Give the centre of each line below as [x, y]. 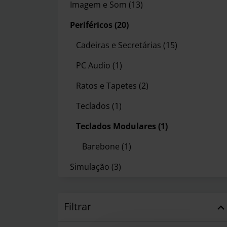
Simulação [91, 166]
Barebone [102, 146]
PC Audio [94, 65]
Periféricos [92, 25]
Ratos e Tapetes [107, 85]
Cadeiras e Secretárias [120, 45]
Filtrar [78, 207]
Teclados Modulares [117, 126]
